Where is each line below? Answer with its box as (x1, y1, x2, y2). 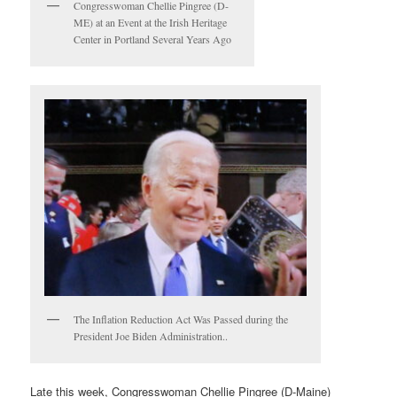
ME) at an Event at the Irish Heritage (74, 14, 228, 29)
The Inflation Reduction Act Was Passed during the (74, 312, 289, 327)
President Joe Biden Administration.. (74, 329, 229, 344)
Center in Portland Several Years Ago (74, 31, 232, 46)
